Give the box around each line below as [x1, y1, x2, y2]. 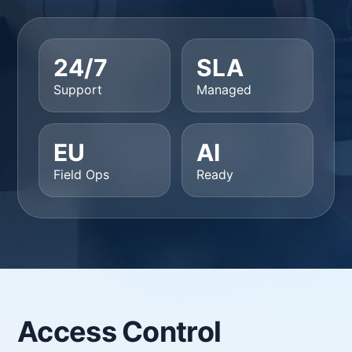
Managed [196, 82, 251, 97]
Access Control [17, 314, 222, 349]
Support [53, 82, 102, 97]
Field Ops [53, 167, 109, 182]
